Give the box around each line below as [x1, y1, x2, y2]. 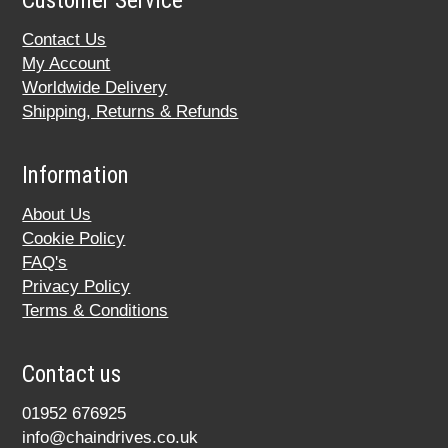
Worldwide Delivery [22, 78, 168, 98]
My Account [22, 54, 111, 74]
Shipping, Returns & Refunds [22, 102, 239, 122]
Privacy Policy [22, 277, 131, 297]
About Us [22, 205, 92, 225]
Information [22, 162, 130, 190]
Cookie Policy [22, 229, 126, 249]
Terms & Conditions [22, 301, 169, 321]
